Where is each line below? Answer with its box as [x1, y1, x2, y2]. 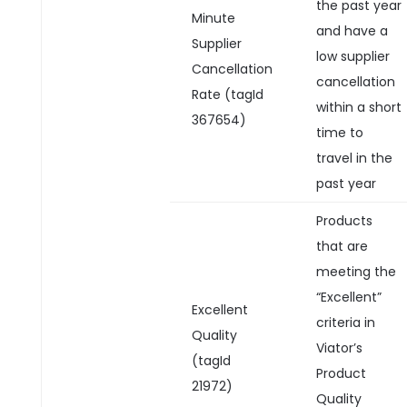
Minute [191, 9, 235, 27]
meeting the [315, 263, 396, 281]
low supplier [315, 47, 390, 65]
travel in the [315, 149, 392, 167]
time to [315, 124, 363, 142]
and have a [315, 22, 388, 40]
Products [315, 212, 372, 230]
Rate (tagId [191, 85, 263, 104]
